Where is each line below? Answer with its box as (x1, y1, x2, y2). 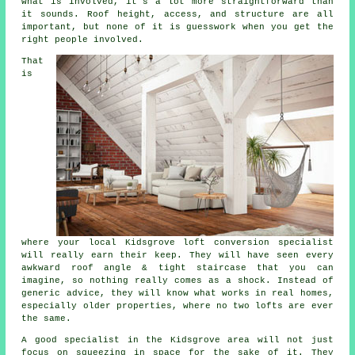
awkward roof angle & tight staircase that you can (21, 263, 334, 273)
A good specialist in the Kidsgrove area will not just (21, 335, 334, 345)
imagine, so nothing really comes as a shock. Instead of (21, 276, 334, 286)
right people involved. (21, 35, 144, 45)
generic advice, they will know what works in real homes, (21, 288, 334, 299)
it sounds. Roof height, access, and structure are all (21, 10, 334, 20)
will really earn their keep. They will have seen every (21, 250, 334, 261)
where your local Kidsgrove (21, 238, 184, 248)
